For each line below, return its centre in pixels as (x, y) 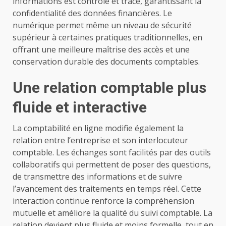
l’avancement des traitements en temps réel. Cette (107, 189)
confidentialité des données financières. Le (92, 13)
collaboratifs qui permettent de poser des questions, (112, 165)
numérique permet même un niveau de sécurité (102, 25)
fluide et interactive (80, 107)
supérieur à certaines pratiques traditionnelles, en (107, 38)
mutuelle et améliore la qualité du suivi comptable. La (112, 213)
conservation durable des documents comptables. (106, 62)
